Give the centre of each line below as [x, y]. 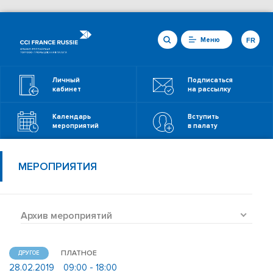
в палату [203, 126]
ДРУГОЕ [29, 253]
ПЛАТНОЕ [79, 253]
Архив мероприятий [66, 216]
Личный [66, 80]
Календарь [72, 117]
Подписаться [210, 80]
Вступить [203, 117]
